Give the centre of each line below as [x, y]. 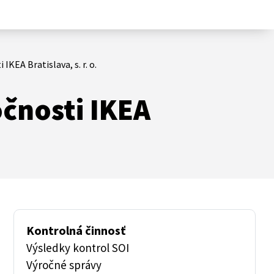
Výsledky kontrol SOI [78, 248]
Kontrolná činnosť [76, 230]
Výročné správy [64, 265]
